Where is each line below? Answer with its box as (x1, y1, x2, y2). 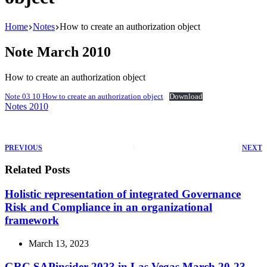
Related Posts (5, 163, 70, 176)
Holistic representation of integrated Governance (5, 188, 241, 201)
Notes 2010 (5, 101, 48, 111)
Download (169, 92, 203, 101)
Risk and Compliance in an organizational (5, 201, 212, 214)
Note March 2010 (5, 44, 111, 60)
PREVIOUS (5, 143, 42, 152)
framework (5, 214, 59, 227)
